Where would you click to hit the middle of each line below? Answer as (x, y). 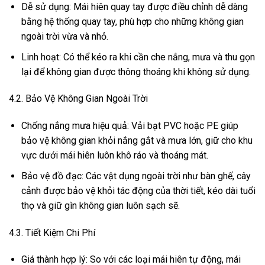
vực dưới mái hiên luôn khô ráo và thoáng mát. (114, 156)
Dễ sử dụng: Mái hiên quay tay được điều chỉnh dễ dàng (134, 7)
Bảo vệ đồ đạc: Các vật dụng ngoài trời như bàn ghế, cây (136, 176)
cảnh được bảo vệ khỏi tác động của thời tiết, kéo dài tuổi (138, 190)
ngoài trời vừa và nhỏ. (64, 36)
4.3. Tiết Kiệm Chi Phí (52, 232)
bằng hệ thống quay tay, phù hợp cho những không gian (132, 22)
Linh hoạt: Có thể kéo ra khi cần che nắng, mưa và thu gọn (138, 57)
